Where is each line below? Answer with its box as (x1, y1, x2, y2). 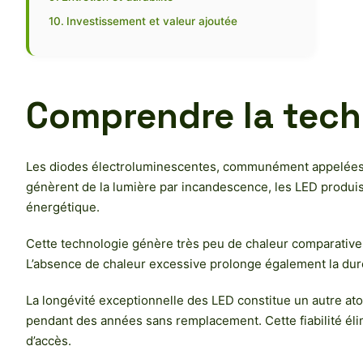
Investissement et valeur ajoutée (66, 15, 237, 28)
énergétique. (26, 199, 100, 216)
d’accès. (26, 333, 71, 349)
